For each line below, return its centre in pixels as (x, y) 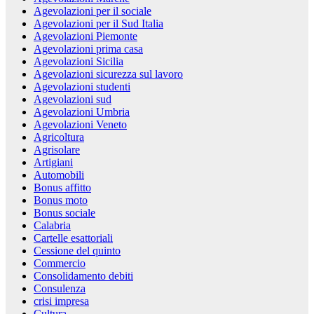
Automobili (59, 175)
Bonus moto (61, 200)
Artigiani (53, 162)
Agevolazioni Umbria (82, 111)
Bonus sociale (64, 212)
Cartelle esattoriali (73, 238)
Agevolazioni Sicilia (78, 61)
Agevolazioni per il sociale (93, 11)
